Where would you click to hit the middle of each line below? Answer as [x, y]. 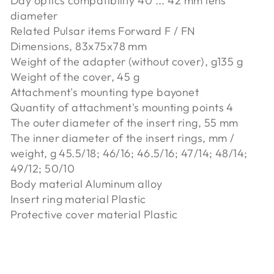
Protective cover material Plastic [94, 214]
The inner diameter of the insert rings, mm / [123, 138]
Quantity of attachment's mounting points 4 [122, 107]
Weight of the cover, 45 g [75, 76]
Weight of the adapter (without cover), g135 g [127, 61]
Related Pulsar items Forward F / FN [103, 31]
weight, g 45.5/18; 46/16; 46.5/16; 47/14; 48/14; [129, 153]
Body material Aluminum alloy [87, 183]
